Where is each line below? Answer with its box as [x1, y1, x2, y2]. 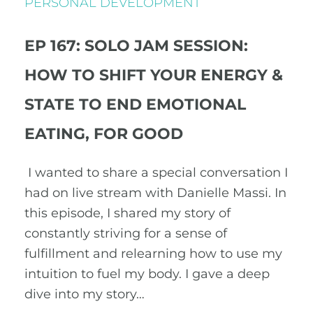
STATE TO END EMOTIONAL [24, 95, 246, 114]
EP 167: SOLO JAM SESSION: [24, 36, 248, 55]
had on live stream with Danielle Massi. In [24, 185, 286, 201]
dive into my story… [24, 286, 145, 302]
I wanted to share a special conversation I [24, 165, 288, 180]
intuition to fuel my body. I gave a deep [24, 266, 270, 282]
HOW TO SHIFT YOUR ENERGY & [24, 66, 283, 85]
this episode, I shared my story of [24, 205, 231, 221]
